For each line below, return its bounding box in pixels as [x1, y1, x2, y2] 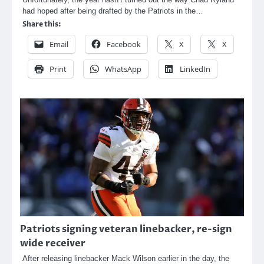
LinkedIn [180, 63, 210, 74]
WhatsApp [105, 63, 141, 74]
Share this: [22, 19, 61, 29]
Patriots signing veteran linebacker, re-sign [20, 223, 232, 236]
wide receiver [20, 237, 85, 250]
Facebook [107, 38, 141, 49]
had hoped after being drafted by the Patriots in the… [22, 6, 203, 15]
